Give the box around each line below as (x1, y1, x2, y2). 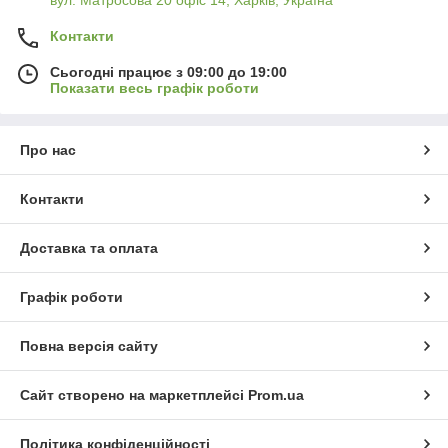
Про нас (20, 142, 76, 159)
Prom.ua (248, 387, 304, 404)
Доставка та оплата (20, 240, 158, 257)
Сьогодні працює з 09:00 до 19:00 (50, 64, 287, 81)
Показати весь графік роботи (50, 80, 259, 97)
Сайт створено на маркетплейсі (20, 387, 248, 404)
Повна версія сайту (20, 338, 158, 355)
